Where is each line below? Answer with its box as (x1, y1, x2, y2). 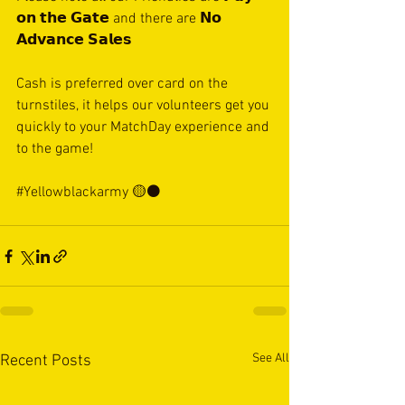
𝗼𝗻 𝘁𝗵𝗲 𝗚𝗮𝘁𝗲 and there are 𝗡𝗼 (16, 10, 225, 28)
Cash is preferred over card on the (16, 75, 231, 93)
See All (252, 351, 289, 366)
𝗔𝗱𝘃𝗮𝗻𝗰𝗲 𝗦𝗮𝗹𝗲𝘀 (16, 32, 132, 50)
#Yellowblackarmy (16, 184, 128, 202)
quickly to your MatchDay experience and (16, 118, 273, 137)
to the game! (16, 140, 93, 158)
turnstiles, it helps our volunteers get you (16, 97, 273, 115)
